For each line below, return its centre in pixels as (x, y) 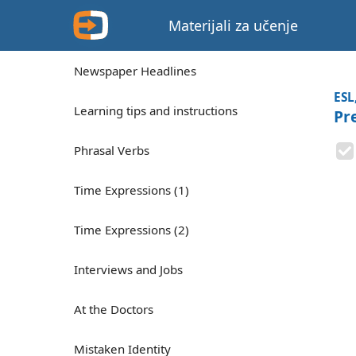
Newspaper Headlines (135, 71)
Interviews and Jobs (128, 269)
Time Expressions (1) (132, 190)
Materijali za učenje (234, 25)
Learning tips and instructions (156, 110)
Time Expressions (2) (132, 230)
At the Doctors (114, 309)
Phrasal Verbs (112, 150)
